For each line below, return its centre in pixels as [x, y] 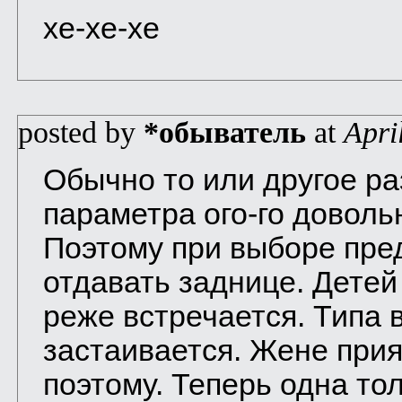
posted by [81, 132]
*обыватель [225, 132]
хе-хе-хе [101, 28]
